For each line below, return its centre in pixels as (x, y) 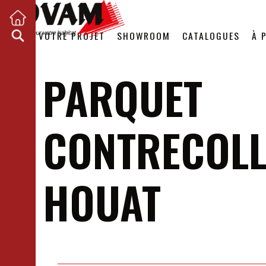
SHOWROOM (144, 36)
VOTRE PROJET (72, 36)
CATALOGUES (211, 36)
